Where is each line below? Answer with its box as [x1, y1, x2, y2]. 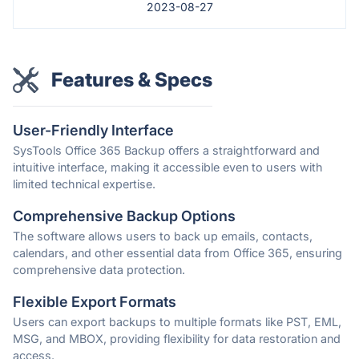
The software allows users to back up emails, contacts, [13, 229, 313, 244]
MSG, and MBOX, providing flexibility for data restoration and [13, 332, 341, 346]
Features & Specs [51, 68, 212, 92]
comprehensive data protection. [13, 263, 185, 277]
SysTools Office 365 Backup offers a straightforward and [13, 143, 320, 158]
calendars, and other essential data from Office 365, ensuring [13, 246, 342, 260]
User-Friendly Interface [13, 122, 174, 139]
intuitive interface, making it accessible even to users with [13, 160, 323, 175]
